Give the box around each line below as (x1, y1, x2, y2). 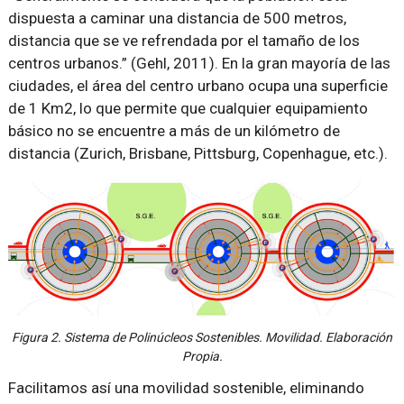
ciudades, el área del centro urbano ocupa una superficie (7, 76, 388, 95)
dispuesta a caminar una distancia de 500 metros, (7, 8, 346, 27)
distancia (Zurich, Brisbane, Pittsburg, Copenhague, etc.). (7, 143, 388, 162)
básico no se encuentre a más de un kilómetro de (7, 121, 340, 140)
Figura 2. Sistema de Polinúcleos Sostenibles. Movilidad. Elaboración (12, 329, 392, 344)
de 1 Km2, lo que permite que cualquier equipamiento (7, 98, 368, 117)
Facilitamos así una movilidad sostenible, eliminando (7, 378, 364, 397)
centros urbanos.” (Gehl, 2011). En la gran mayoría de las (7, 53, 390, 72)
